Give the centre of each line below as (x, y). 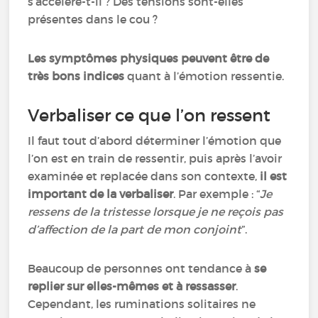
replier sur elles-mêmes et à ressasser (132, 286)
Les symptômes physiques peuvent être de (149, 58)
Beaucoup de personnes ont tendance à (141, 268)
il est (272, 176)
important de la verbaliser (101, 194)
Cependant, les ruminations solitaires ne (142, 304)
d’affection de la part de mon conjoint (135, 229)
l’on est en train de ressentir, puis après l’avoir (155, 158)
